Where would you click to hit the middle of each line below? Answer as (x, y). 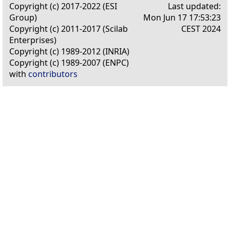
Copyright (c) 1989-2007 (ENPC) (69, 62)
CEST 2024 (201, 28)
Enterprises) (33, 40)
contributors (53, 74)
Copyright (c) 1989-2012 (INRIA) (69, 51)
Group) (23, 17)
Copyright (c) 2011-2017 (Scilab (69, 28)
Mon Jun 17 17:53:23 (182, 17)
